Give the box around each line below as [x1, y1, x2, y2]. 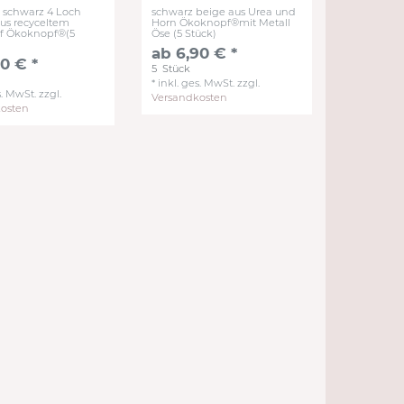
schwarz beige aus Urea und [151, 5, 296, 18]
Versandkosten [151, 90, 227, 104]
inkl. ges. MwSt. [157, 76, 234, 89]
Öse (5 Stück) [151, 26, 216, 40]
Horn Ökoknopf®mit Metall [151, 15, 290, 29]
